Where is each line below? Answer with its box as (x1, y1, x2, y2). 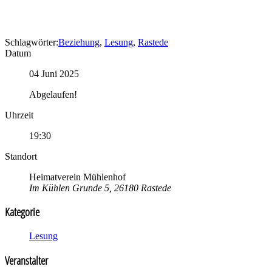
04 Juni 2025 (29, 68, 79, 79)
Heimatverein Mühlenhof (29, 171, 126, 182)
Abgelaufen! (29, 89, 77, 100)
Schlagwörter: (5, 36, 58, 47)
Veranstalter (5, 253, 48, 268)
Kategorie (5, 205, 39, 220)
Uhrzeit (5, 109, 33, 120)
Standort (5, 151, 37, 161)
